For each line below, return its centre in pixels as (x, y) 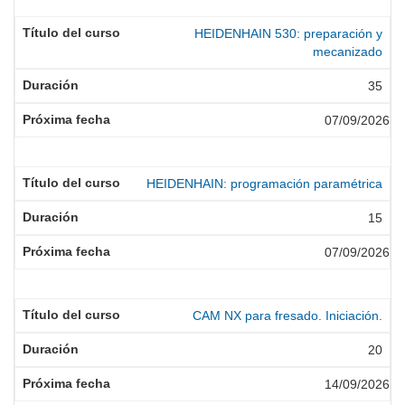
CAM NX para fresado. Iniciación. (287, 316)
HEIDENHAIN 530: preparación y (288, 33)
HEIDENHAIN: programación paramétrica (264, 184)
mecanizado (348, 52)
